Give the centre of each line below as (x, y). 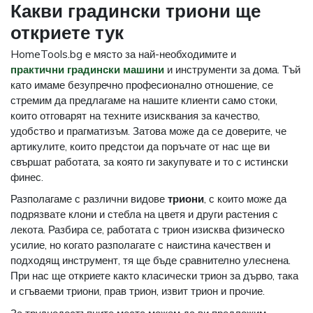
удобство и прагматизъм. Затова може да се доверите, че (148, 131)
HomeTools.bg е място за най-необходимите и (123, 54)
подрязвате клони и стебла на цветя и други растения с (144, 214)
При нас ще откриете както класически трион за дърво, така (154, 276)
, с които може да (245, 199)
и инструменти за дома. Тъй (232, 69)
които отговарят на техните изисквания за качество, (135, 115)
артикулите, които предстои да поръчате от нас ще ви (140, 146)
